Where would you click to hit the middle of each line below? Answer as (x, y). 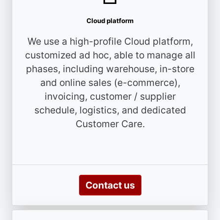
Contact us (110, 185)
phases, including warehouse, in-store (110, 69)
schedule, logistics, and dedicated (110, 110)
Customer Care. (110, 124)
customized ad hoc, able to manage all (110, 55)
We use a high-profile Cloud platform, (110, 41)
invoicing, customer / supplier (110, 96)
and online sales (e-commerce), (110, 82)
